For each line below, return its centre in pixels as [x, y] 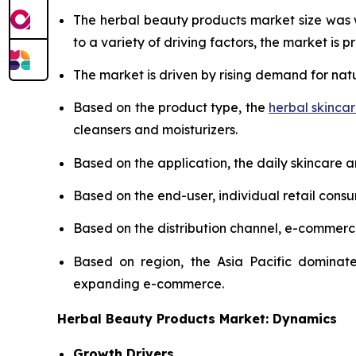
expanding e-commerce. [149, 283]
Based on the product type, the [171, 108]
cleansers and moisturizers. [155, 130]
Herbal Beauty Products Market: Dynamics [197, 318]
